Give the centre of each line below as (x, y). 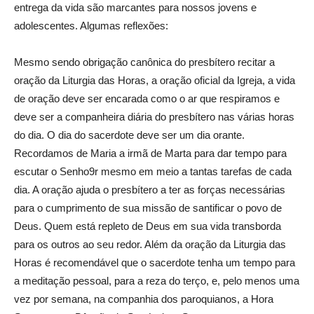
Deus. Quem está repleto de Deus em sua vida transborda (148, 226)
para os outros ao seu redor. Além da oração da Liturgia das (150, 244)
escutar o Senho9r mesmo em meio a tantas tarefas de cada (153, 171)
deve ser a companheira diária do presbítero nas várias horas (154, 116)
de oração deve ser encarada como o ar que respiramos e (147, 98)
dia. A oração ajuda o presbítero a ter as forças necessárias (150, 189)
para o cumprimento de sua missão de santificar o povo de (148, 207)
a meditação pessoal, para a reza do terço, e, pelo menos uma (157, 280)
